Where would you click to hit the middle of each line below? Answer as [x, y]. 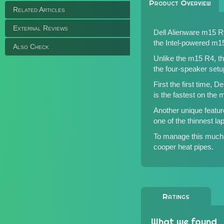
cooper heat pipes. [183, 147]
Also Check [31, 46]
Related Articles [39, 9]
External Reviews [40, 28]
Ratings [176, 196]
